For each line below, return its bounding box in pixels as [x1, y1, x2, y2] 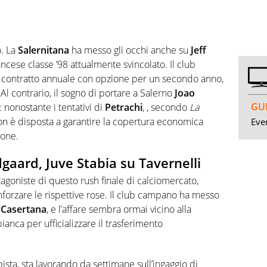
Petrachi [105, 100, 142, 114]
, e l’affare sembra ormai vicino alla [46, 203, 191, 216]
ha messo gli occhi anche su [69, 43, 191, 57]
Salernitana [18, 43, 69, 57]
